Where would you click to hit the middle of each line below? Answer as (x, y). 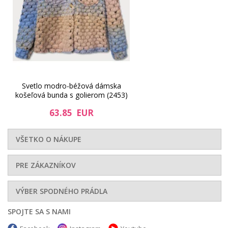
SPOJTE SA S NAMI (39, 211)
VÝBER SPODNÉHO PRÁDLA (62, 191)
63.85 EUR (71, 112)
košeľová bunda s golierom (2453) (71, 95)
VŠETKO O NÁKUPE (49, 139)
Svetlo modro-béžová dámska (71, 85)
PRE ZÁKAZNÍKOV (46, 165)
